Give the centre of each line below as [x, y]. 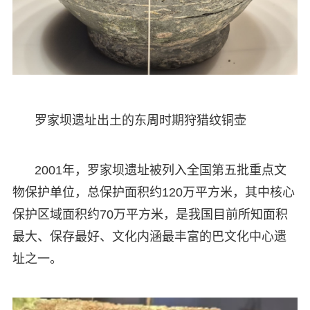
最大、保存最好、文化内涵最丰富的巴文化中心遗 [149, 236]
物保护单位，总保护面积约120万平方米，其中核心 [153, 192]
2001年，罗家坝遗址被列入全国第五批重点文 [160, 170]
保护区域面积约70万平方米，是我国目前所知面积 [150, 214]
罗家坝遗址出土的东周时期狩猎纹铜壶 [140, 120]
